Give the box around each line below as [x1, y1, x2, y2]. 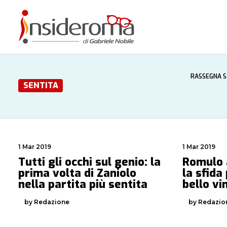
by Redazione [24, 198, 69, 206]
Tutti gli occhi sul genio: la [18, 155, 161, 169]
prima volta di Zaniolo [18, 166, 136, 180]
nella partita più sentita [18, 177, 147, 192]
